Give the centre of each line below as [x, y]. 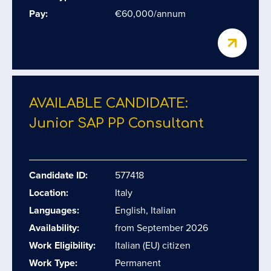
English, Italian [145, 210]
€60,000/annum [150, 14]
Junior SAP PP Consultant [116, 123]
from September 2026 [162, 228]
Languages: [54, 210]
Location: [49, 193]
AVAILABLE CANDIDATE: [109, 103]
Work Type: [53, 263]
